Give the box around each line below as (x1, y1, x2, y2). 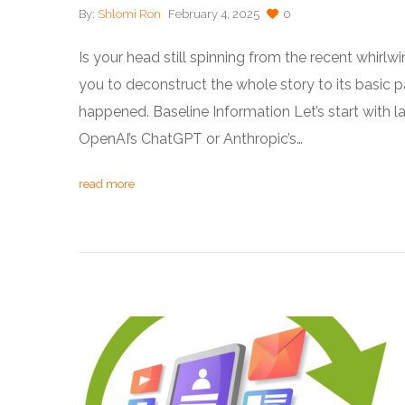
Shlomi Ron (98, 6, 161, 21)
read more (79, 176, 135, 191)
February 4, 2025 (168, 6, 259, 21)
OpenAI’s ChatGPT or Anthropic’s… (79, 129, 303, 147)
